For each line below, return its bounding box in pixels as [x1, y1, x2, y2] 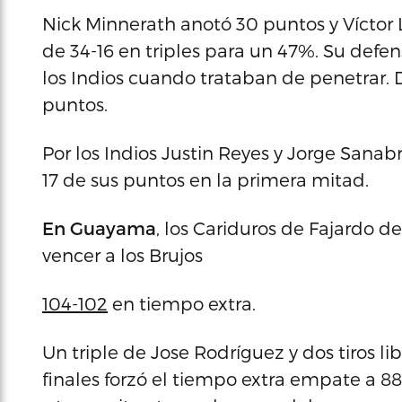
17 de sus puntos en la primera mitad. [42, 169, 369, 190]
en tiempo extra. [108, 293, 256, 314]
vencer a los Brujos [42, 244, 203, 266]
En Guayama [42, 217, 156, 239]
